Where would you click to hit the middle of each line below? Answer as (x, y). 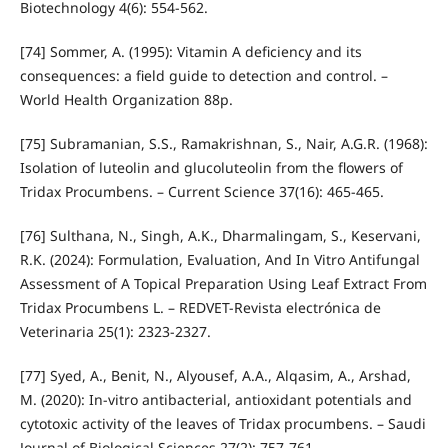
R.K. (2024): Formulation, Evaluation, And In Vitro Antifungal (219, 260)
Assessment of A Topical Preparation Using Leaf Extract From (223, 284)
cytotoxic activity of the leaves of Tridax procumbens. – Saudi (222, 424)
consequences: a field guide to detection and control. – (203, 76)
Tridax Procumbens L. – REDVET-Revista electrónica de (200, 308)
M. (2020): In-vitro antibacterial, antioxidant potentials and (215, 400)
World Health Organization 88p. (126, 100)
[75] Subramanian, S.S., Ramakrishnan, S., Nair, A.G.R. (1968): (223, 144)
